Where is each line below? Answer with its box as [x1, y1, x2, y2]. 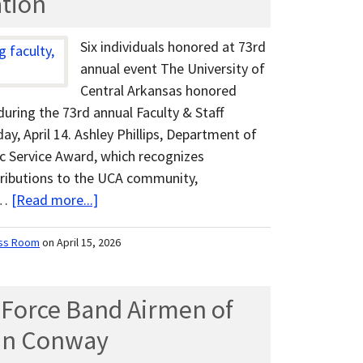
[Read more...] [11, 190, 98, 210]
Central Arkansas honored [80, 81, 237, 100]
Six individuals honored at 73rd [80, 37, 266, 57]
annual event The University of [80, 59, 265, 79]
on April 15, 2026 [42, 235, 121, 250]
